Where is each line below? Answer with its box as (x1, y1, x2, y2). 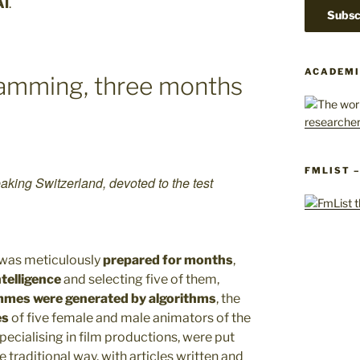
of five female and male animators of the (9, 310, 251, 326)
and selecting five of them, (61, 272, 219, 288)
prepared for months (103, 252, 233, 268)
